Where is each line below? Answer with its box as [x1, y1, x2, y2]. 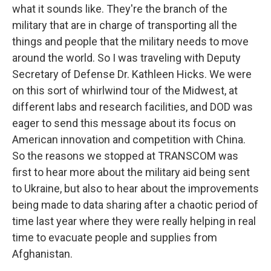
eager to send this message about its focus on [12, 117, 236, 129]
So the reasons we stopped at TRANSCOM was [12, 149, 238, 162]
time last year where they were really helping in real [12, 215, 256, 227]
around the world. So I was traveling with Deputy [12, 51, 241, 64]
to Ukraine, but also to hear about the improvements [12, 182, 259, 195]
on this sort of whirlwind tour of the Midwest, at [12, 84, 238, 97]
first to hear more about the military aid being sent [12, 166, 250, 178]
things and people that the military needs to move [12, 35, 249, 48]
